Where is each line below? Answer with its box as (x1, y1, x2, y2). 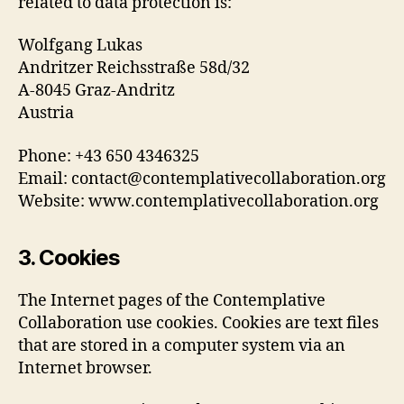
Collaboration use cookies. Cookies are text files (18, 312, 379, 334)
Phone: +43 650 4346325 (18, 145, 199, 167)
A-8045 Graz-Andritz (18, 80, 175, 101)
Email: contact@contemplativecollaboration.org (18, 168, 386, 189)
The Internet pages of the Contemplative (18, 289, 326, 311)
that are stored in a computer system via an (18, 335, 345, 356)
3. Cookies (18, 243, 121, 271)
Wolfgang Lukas (18, 35, 142, 56)
